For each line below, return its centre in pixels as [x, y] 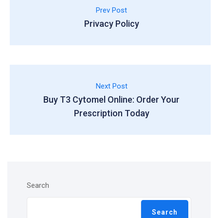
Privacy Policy [111, 24]
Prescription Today [111, 113]
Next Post [111, 86]
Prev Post [111, 10]
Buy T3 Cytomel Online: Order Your [111, 100]
